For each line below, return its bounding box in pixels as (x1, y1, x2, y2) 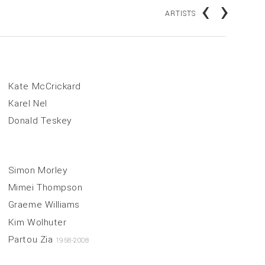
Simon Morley (8, 163, 68, 177)
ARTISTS (165, 8, 196, 20)
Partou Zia (8, 233, 56, 247)
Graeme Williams (8, 198, 80, 212)
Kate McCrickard (8, 79, 81, 93)
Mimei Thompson (8, 181, 83, 195)
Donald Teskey (8, 114, 72, 128)
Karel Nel (8, 96, 47, 110)
